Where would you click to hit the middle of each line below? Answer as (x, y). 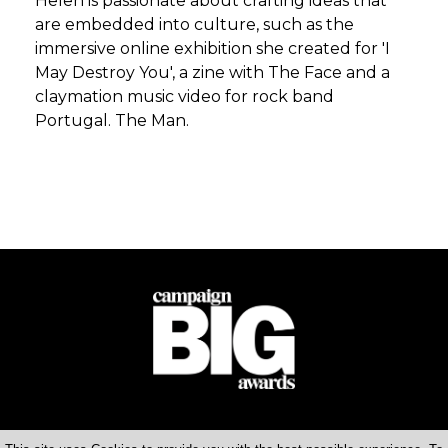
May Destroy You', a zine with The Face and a (212, 72)
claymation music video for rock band (184, 96)
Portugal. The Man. (112, 120)
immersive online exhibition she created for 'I (212, 48)
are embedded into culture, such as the (194, 24)
